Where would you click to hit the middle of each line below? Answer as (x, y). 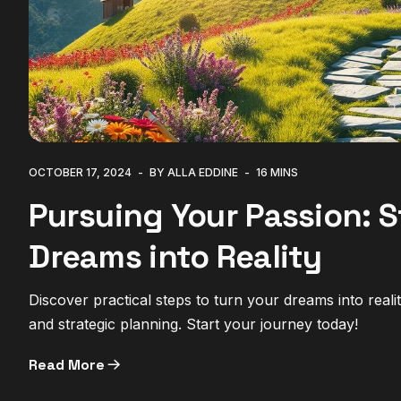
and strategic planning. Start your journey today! (194, 324)
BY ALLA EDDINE (194, 173)
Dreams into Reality (175, 257)
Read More (67, 365)
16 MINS (277, 173)
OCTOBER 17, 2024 (81, 173)
